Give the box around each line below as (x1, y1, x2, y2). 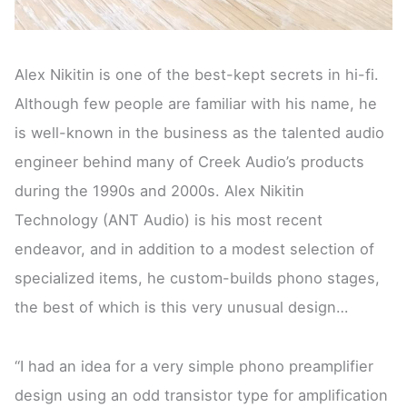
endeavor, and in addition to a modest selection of (15, 240, 375, 259)
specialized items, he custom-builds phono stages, (15, 269, 381, 288)
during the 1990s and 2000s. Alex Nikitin (15, 182, 305, 201)
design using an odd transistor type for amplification (15, 385, 389, 404)
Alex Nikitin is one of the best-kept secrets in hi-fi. (15, 65, 380, 84)
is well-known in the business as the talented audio (15, 124, 385, 143)
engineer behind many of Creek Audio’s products (15, 153, 365, 172)
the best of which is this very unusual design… (15, 298, 349, 317)
